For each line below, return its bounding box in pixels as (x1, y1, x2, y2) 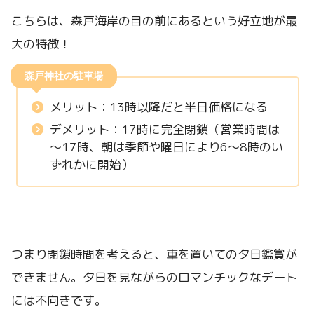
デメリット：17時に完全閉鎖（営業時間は (49, 121, 280, 137)
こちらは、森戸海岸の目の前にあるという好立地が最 (11, 13, 297, 29)
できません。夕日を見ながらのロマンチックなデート (11, 268, 297, 285)
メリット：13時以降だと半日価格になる (49, 98, 268, 115)
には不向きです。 (11, 292, 107, 308)
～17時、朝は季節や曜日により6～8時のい (49, 138, 283, 155)
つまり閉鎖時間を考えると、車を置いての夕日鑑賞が (11, 245, 297, 262)
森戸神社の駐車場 (25, 71, 103, 81)
